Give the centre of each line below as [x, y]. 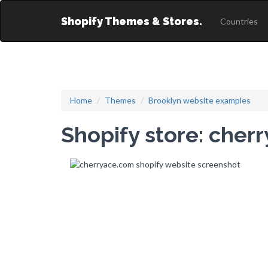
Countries [239, 21]
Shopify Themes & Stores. [132, 21]
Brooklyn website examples [200, 100]
